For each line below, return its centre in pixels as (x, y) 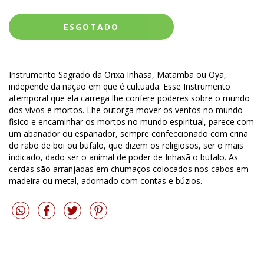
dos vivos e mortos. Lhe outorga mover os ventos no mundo (126, 110)
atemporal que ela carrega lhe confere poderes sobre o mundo (129, 98)
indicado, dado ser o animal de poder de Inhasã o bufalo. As (123, 157)
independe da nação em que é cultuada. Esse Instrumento (120, 87)
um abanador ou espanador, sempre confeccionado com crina (128, 134)
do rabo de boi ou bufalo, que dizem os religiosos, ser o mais (126, 146)
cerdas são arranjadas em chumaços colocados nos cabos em (129, 169)
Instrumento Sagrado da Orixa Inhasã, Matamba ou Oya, (118, 75)
